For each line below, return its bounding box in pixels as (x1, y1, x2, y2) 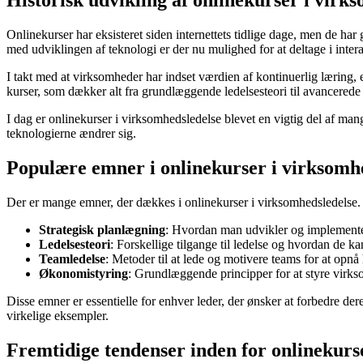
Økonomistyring (39, 267, 128, 281)
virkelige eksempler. (6, 309, 109, 323)
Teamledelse (39, 252, 105, 267)
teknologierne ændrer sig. (6, 126, 136, 141)
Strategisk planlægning (39, 223, 165, 237)
